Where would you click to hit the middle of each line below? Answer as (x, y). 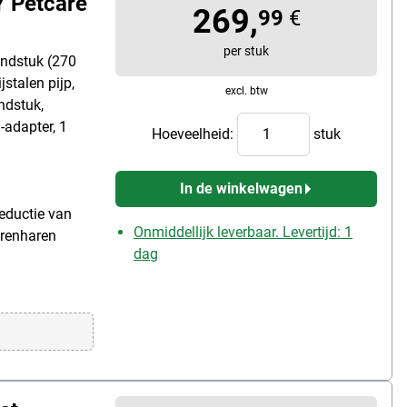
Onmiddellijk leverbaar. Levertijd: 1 (243, 232)
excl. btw (246, 90)
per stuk (246, 50)
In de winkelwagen (241, 188)
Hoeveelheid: (194, 134)
